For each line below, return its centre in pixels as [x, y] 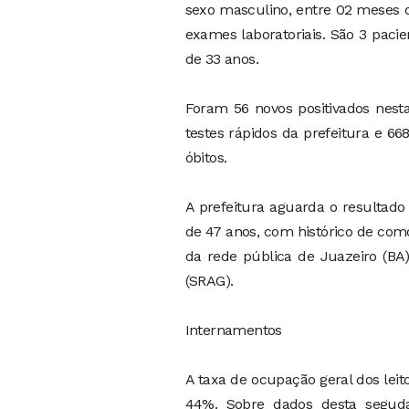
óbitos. [206, 157]
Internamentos [233, 330]
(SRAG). [209, 280]
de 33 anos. [221, 58]
